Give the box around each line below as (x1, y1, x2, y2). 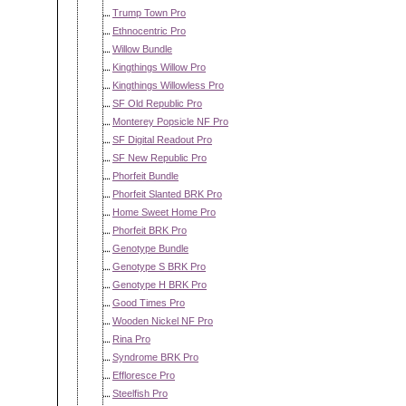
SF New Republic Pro (112, 152, 207, 163)
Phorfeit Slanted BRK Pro (112, 188, 222, 199)
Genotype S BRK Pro (112, 261, 206, 272)
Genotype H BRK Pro (112, 279, 207, 290)
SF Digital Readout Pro (112, 134, 212, 145)
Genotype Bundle (112, 243, 188, 254)
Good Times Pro (112, 297, 185, 308)
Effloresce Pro (112, 370, 175, 381)
